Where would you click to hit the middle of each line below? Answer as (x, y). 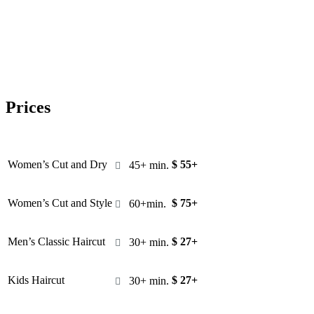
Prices (28, 107)
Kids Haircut (36, 280)
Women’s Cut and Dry (57, 164)
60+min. (143, 203)
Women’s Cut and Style (60, 203)
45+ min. (145, 165)
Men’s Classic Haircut (56, 241)
